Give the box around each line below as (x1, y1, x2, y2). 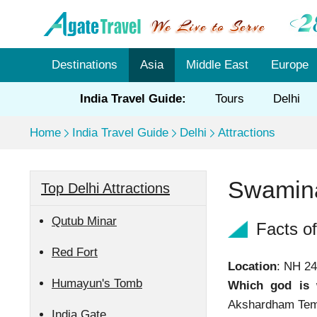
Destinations (51, 58, 117, 71)
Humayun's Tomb (52, 277, 142, 290)
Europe (270, 58, 309, 71)
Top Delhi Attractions (41, 180, 170, 196)
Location (228, 260, 277, 273)
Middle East (185, 58, 248, 71)
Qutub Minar (52, 214, 117, 228)
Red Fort (52, 246, 98, 259)
